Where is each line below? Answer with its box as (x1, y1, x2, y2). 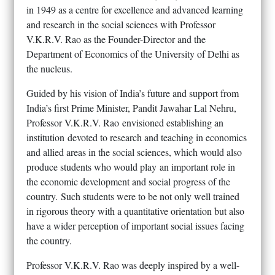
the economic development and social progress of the (26, 174, 230, 188)
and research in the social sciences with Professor (26, 17, 215, 31)
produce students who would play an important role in (26, 160, 235, 173)
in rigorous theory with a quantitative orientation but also (26, 204, 244, 217)
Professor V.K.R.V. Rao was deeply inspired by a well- (26, 258, 239, 271)
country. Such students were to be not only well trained (26, 189, 239, 203)
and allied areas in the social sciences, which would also (26, 145, 242, 158)
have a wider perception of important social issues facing (26, 219, 244, 232)
